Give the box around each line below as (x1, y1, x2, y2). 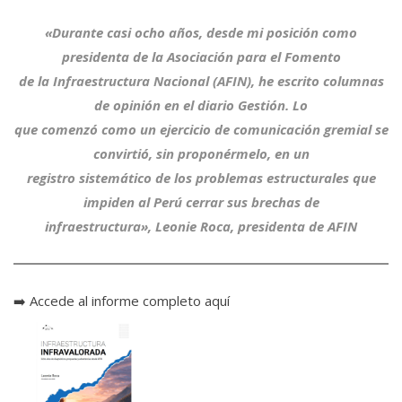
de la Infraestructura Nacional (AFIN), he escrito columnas (18, 71, 384, 90)
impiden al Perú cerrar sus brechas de (83, 192, 319, 211)
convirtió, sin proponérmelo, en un (92, 144, 310, 162)
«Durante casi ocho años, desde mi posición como (45, 22, 357, 41)
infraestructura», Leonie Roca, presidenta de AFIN (45, 216, 357, 235)
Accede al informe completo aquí (30, 291, 230, 310)
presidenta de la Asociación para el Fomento (61, 47, 341, 66)
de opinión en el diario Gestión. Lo (94, 95, 308, 114)
